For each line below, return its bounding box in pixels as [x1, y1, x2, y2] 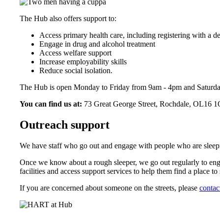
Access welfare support [39, 49, 111, 57]
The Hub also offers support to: [20, 14, 116, 23]
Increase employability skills [39, 57, 127, 66]
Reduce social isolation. [39, 66, 112, 75]
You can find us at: [20, 100, 82, 109]
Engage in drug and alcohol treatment [39, 40, 155, 49]
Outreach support [20, 118, 110, 132]
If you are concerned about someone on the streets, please [20, 184, 199, 192]
